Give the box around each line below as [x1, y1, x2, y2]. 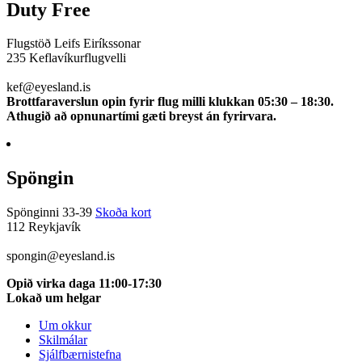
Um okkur [39, 318, 91, 333]
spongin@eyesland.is [6, 249, 115, 263]
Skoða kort [95, 205, 151, 220]
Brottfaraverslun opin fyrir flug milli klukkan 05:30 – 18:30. [6, 95, 334, 109]
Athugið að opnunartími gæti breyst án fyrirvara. [6, 109, 276, 124]
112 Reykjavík [6, 220, 81, 234]
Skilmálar [39, 333, 87, 347]
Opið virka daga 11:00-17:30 [6, 276, 162, 291]
